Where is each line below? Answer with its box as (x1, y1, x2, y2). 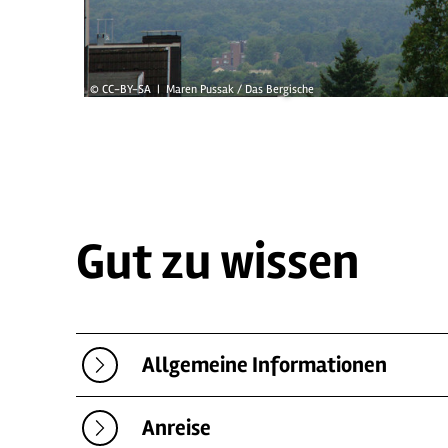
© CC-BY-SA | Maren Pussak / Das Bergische (90, 81, 314, 97)
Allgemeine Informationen (142, 351, 387, 378)
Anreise (142, 414, 211, 441)
